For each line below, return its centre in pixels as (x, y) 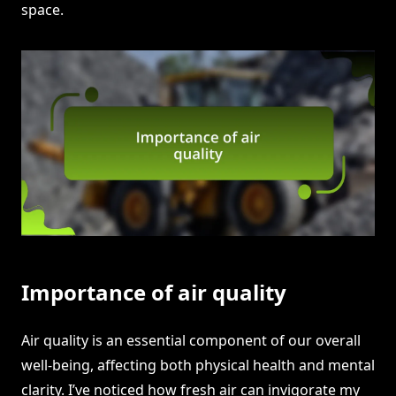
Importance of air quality (154, 293)
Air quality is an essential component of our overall (191, 341)
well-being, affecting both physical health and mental (198, 366)
